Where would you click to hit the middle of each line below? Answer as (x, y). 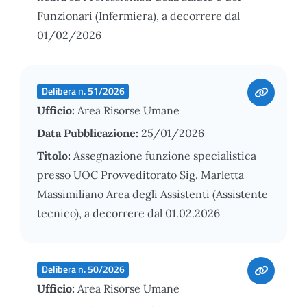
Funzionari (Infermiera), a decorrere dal (138, 15)
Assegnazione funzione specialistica (165, 155)
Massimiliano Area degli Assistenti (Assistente (152, 194)
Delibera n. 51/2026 (83, 91)
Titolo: (55, 155)
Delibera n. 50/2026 (83, 269)
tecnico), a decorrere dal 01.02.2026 (128, 213)
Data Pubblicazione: (89, 133)
